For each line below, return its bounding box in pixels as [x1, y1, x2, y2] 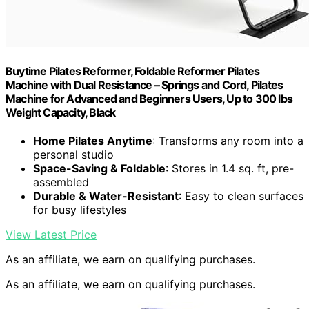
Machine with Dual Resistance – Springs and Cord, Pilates [6, 78, 283, 92]
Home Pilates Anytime [33, 134, 152, 148]
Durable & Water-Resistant [33, 189, 179, 203]
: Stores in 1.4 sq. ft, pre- [166, 161, 294, 176]
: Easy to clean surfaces [179, 189, 303, 203]
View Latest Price [6, 228, 97, 242]
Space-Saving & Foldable [33, 161, 166, 176]
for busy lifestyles [33, 203, 126, 217]
